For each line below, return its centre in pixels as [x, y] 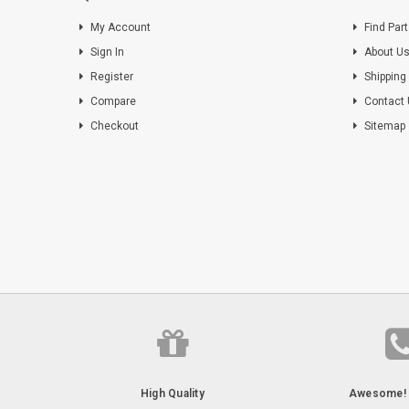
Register [112, 76]
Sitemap [385, 126]
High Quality [172, 393]
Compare [113, 101]
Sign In [107, 52]
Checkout [115, 126]
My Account [121, 27]
